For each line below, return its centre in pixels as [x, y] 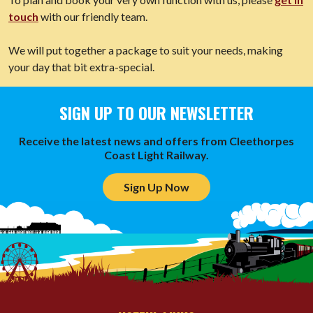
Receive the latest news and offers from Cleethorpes [156, 141]
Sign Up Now [156, 187]
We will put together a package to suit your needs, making [146, 50]
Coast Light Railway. [156, 155]
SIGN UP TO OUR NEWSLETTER [156, 113]
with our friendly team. [93, 17]
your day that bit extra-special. [82, 67]
